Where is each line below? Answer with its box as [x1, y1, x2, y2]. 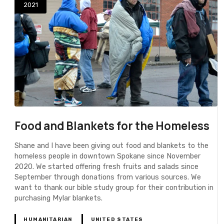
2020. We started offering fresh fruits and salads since [14, 162, 199, 171]
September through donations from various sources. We [14, 172, 201, 181]
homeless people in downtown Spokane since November [14, 151, 201, 160]
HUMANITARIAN [23, 216, 72, 222]
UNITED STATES [90, 216, 143, 222]
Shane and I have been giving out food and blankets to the [14, 141, 209, 150]
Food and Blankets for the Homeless [14, 118, 210, 134]
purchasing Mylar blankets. [14, 193, 103, 202]
